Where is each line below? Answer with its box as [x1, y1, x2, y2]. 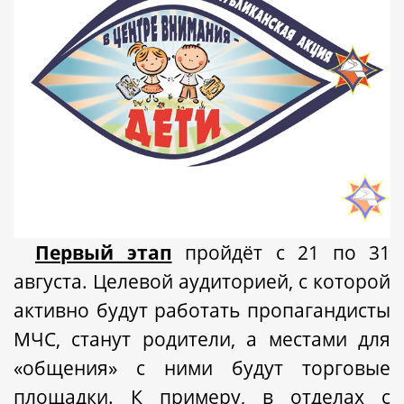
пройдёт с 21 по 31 [185, 239, 390, 265]
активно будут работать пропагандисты [14, 297, 390, 323]
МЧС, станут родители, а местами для [14, 326, 390, 352]
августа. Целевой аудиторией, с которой [14, 268, 390, 294]
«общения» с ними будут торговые [14, 354, 390, 381]
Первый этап [35, 239, 172, 265]
